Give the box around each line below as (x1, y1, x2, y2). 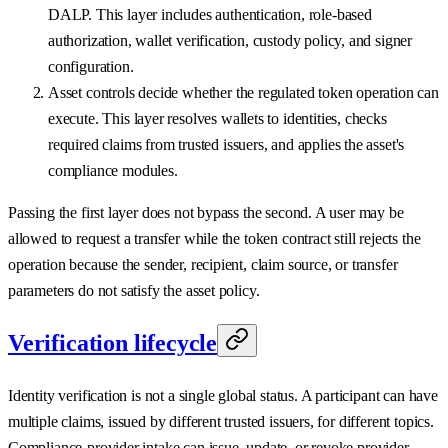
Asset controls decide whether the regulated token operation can (48, 83, 439, 101)
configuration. (48, 57, 134, 75)
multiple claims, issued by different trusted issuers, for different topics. (8, 412, 434, 430)
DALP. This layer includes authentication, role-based (48, 5, 372, 23)
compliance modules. (48, 161, 178, 179)
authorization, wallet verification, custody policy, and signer (48, 31, 413, 49)
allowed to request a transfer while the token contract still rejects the (8, 229, 421, 247)
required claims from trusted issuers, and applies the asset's (48, 135, 405, 153)
